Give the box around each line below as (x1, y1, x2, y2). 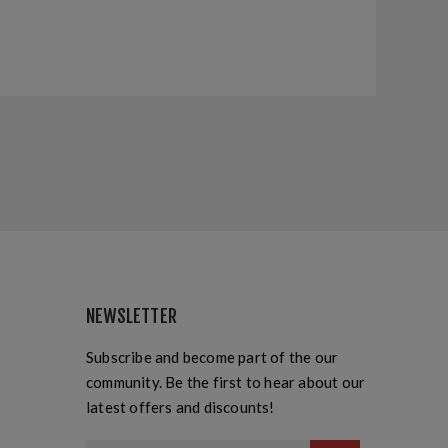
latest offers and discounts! (86, 398, 275, 417)
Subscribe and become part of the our (86, 348, 339, 367)
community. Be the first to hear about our (86, 373, 366, 392)
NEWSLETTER (86, 305, 177, 328)
